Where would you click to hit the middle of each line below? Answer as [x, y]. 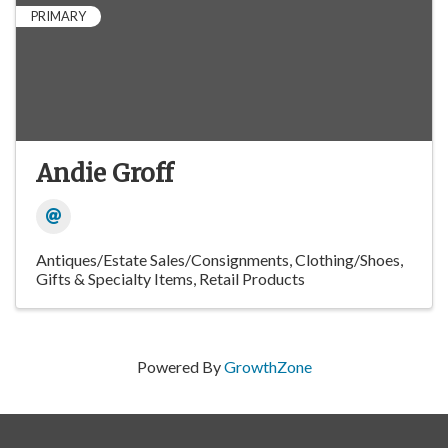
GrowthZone [267, 367]
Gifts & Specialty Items [114, 279]
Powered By [180, 367]
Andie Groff [104, 174]
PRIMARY [58, 16]
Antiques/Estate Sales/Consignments [162, 260]
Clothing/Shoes [347, 260]
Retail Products [252, 279]
